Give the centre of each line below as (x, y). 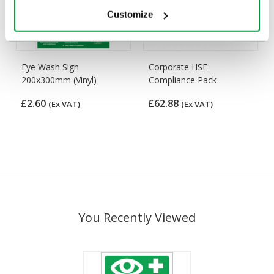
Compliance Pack (183, 80)
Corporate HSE (178, 67)
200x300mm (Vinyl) (59, 80)
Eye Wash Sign (50, 67)
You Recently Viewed (137, 217)
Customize (130, 14)
